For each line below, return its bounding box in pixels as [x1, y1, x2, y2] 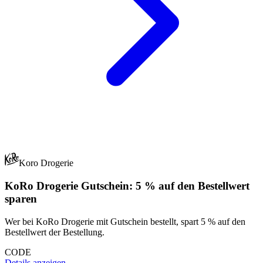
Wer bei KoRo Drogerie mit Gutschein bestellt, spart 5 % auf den [5, 216, 245, 227]
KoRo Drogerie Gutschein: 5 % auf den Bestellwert [5, 180, 249, 193]
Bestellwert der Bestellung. [5, 227, 104, 237]
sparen [5, 193, 37, 205]
